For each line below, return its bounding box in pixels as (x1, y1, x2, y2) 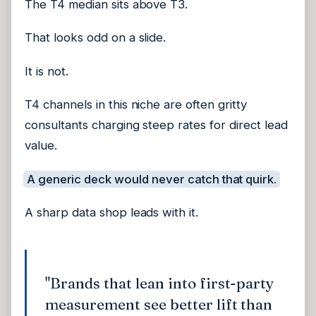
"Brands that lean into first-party (45, 273, 275, 292)
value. (25, 138, 57, 153)
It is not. (25, 63, 68, 78)
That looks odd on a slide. (25, 30, 166, 45)
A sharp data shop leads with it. (25, 205, 199, 220)
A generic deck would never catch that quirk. (26, 171, 277, 186)
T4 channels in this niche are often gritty (25, 97, 247, 112)
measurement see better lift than (45, 294, 273, 313)
